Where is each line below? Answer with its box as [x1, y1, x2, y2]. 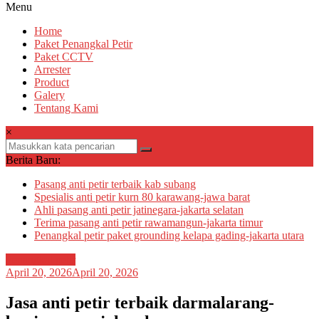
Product [34, 76, 69, 89]
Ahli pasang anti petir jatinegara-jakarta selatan [34, 204, 244, 216]
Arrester [34, 63, 70, 76]
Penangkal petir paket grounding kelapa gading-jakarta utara [34, 229, 304, 242]
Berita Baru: [6, 154, 61, 167]
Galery [34, 89, 65, 102]
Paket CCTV [34, 51, 93, 63]
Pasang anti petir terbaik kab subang [34, 178, 196, 191]
